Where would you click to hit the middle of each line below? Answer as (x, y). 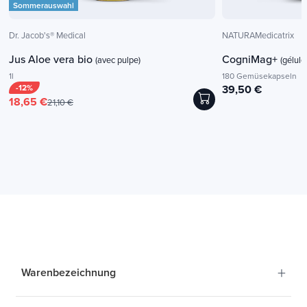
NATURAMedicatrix (258, 35)
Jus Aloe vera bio (52, 59)
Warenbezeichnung (69, 273)
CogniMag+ (251, 59)
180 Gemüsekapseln (260, 75)
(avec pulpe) (118, 59)
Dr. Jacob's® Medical (47, 35)
